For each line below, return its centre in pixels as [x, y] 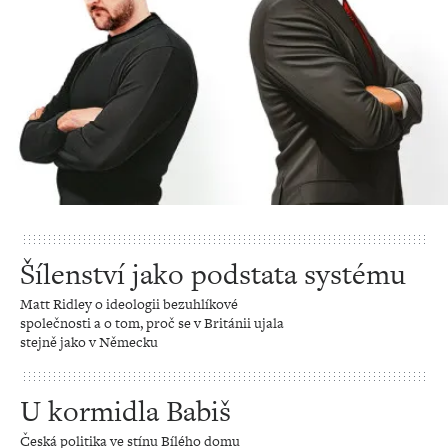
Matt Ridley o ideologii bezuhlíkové [129, 304]
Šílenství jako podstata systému [213, 274]
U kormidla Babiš [125, 411]
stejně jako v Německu [89, 342]
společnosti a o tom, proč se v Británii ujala [152, 323]
